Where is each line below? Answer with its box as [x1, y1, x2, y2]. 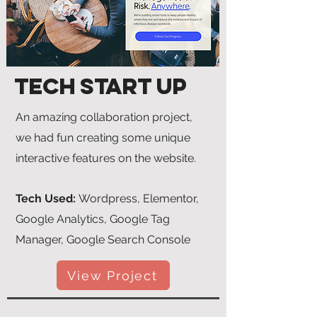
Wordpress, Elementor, [79, 192, 199, 205]
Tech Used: [16, 192, 79, 205]
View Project [67, 267, 158, 283]
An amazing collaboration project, [16, 110, 192, 124]
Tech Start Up [14, 72, 187, 100]
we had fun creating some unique [16, 131, 190, 144]
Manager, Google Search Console [16, 233, 190, 246]
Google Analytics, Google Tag [16, 212, 170, 226]
